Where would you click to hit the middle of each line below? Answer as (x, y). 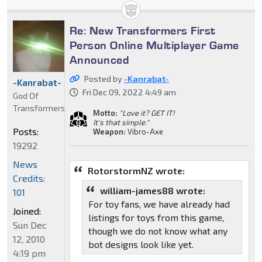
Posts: (26, 132)
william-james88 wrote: (152, 191)
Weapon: (109, 132)
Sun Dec (30, 225)
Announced (99, 60)
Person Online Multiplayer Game (154, 45)
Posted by (104, 79)
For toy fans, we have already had (159, 204)
